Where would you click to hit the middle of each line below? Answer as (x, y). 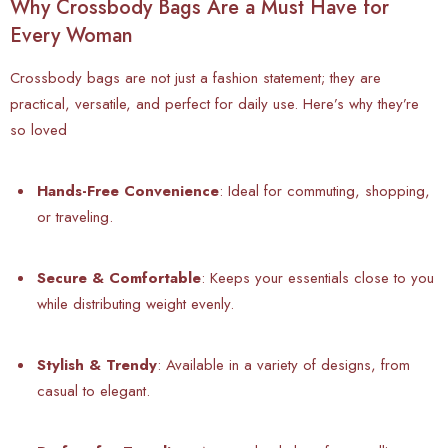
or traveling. (75, 216)
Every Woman (71, 35)
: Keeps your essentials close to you (317, 277)
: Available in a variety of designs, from (283, 364)
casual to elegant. (93, 390)
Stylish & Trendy (97, 364)
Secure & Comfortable (119, 277)
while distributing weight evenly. (135, 303)
